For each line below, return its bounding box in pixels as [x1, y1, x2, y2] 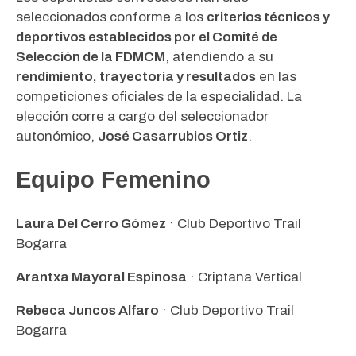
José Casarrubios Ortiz [98, 129, 248, 145]
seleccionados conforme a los [16, 10, 207, 25]
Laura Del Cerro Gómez [16, 216, 166, 232]
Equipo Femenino [16, 167, 211, 193]
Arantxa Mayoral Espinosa [16, 269, 187, 285]
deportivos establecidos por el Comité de [16, 29, 277, 45]
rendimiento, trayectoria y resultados [16, 69, 256, 85]
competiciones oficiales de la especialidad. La [16, 89, 302, 105]
